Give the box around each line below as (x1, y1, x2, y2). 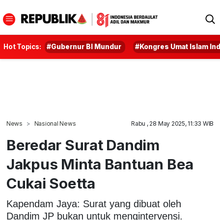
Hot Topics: (3, 43, 41, 51)
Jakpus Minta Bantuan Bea (6, 155, 194, 173)
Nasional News (34, 120, 76, 127)
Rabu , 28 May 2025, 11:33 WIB (131, 120, 214, 127)
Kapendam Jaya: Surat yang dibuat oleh (6, 198, 181, 209)
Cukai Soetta (6, 174, 95, 192)
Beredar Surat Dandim (6, 136, 160, 154)
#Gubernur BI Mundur (47, 43, 122, 51)
